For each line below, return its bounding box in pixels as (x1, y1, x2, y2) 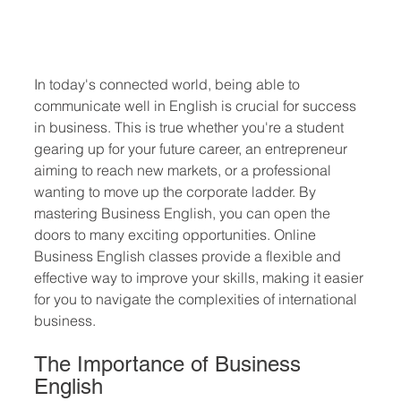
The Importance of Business (34, 352, 307, 376)
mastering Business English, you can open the (34, 204, 334, 222)
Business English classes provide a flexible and (34, 247, 345, 265)
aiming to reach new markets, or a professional (34, 161, 335, 179)
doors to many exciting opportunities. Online (34, 226, 320, 243)
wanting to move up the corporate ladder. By (34, 183, 320, 200)
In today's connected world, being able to (34, 75, 303, 93)
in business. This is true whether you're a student (34, 118, 347, 136)
